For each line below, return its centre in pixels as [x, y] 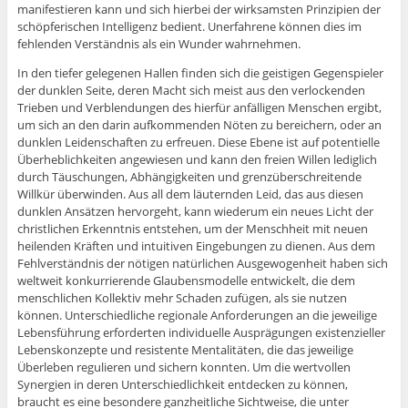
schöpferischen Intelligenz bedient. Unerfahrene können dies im [189, 27]
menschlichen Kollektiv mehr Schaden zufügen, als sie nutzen [182, 298]
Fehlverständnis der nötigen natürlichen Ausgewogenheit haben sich [202, 264]
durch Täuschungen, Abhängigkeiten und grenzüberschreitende [189, 177]
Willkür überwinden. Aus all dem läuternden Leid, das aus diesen [190, 194]
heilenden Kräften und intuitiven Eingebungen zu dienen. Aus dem [196, 246]
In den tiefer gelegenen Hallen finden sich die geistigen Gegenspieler [200, 73]
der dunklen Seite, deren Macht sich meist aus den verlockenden [191, 91]
